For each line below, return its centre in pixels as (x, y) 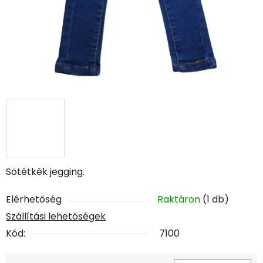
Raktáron (180, 199)
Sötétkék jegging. (45, 171)
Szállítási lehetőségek (56, 216)
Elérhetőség (34, 199)
